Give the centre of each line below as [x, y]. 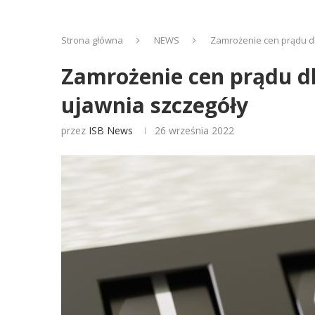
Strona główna [92, 40]
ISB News [111, 130]
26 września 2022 [194, 130]
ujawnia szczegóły [155, 105]
